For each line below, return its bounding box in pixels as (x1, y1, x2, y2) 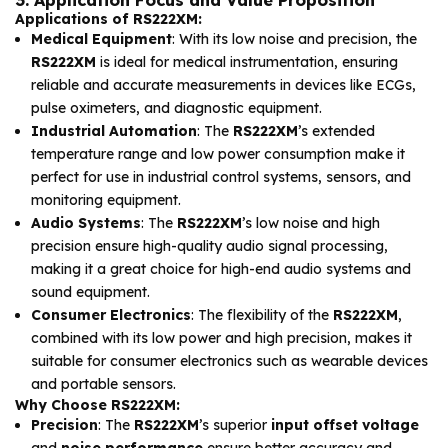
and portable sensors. (31, 375, 176, 394)
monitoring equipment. (31, 191, 181, 210)
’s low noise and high (242, 214, 380, 233)
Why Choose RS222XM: (15, 396, 180, 415)
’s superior (199, 416, 271, 435)
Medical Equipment (31, 30, 172, 49)
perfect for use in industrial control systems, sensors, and (31, 168, 411, 187)
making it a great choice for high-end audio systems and (31, 260, 411, 279)
